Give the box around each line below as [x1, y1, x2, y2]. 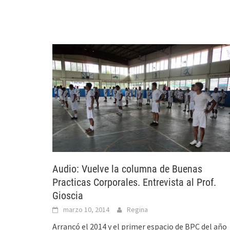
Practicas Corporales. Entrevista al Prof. [52, 176, 216, 188]
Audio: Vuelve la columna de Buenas [52, 162, 202, 175]
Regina [127, 204, 148, 214]
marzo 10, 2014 [63, 204, 109, 214]
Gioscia [52, 189, 83, 202]
